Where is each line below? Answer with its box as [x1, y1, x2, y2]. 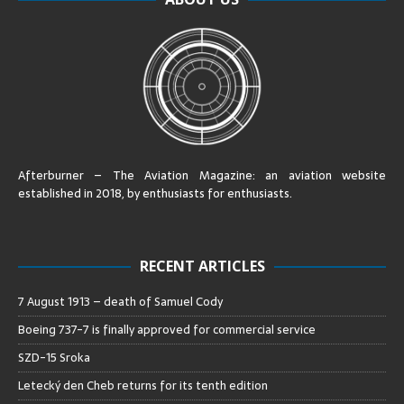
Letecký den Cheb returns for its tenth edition [18, 375, 268, 395]
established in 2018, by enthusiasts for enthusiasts [18, 183, 289, 203]
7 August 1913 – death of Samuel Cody [18, 291, 223, 311]
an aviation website [265, 165, 387, 185]
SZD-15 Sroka [18, 347, 90, 367]
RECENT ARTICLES [139, 255, 265, 276]
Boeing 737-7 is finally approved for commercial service [18, 319, 316, 339]
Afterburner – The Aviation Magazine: [18, 165, 266, 185]
